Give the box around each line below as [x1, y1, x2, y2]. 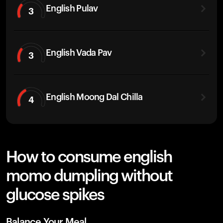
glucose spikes [6, 187, 104, 203]
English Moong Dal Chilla [46, 92, 143, 102]
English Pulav [46, 3, 98, 13]
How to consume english [6, 149, 172, 165]
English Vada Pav [46, 48, 112, 57]
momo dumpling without [6, 168, 172, 184]
